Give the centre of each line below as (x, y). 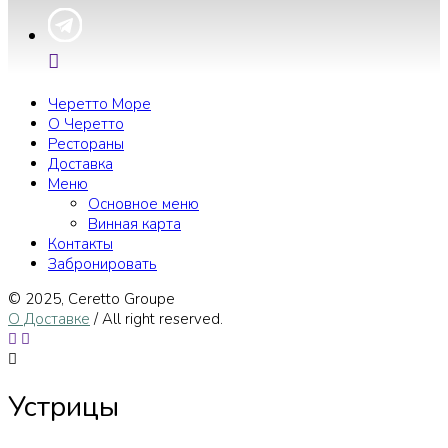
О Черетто (86, 124)
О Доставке (49, 319)
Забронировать (102, 264)
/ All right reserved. (156, 319)
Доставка (80, 164)
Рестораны (86, 144)
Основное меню (143, 204)
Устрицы (63, 406)
